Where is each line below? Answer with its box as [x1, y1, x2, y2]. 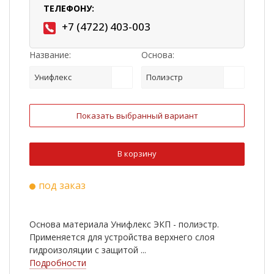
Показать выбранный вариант [76, 110, 198, 122]
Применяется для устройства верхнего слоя [29, 231, 215, 243]
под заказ [39, 179, 86, 193]
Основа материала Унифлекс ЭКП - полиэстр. [29, 218, 219, 231]
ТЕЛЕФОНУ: [43, 2, 94, 15]
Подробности [29, 257, 86, 269]
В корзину [117, 148, 157, 160]
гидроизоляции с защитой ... [29, 244, 146, 256]
